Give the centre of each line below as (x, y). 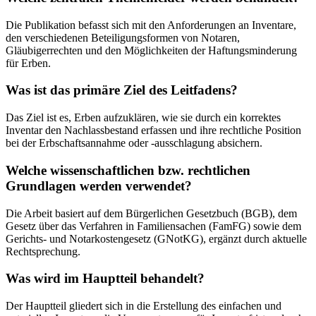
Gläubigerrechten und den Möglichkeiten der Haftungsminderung (151, 50)
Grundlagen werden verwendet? (99, 186)
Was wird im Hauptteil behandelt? (105, 279)
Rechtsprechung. (43, 251)
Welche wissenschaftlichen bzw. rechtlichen (128, 170)
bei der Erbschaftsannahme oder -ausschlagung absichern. (134, 143)
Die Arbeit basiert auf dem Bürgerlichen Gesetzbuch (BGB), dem (151, 213)
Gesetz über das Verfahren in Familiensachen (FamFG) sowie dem (153, 226)
